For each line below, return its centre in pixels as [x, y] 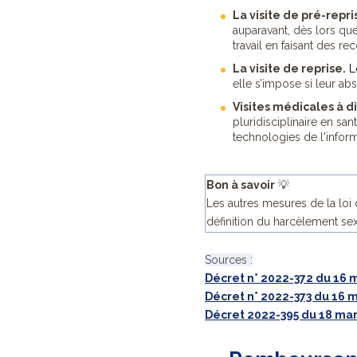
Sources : [229, 260]
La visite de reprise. [289, 69]
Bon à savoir [241, 185]
